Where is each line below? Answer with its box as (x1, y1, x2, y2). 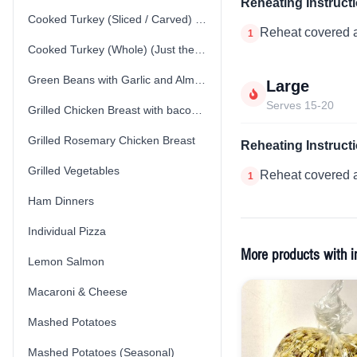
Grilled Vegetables (28, 164, 120, 177)
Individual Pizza (28, 225, 106, 237)
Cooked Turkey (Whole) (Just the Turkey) (194, 43, 206, 56)
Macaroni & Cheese (28, 285, 127, 298)
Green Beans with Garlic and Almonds (194, 73, 206, 86)
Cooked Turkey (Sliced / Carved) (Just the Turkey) (195, 13, 206, 25)
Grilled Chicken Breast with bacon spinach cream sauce (191, 104, 202, 116)
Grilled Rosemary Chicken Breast (28, 134, 195, 147)
